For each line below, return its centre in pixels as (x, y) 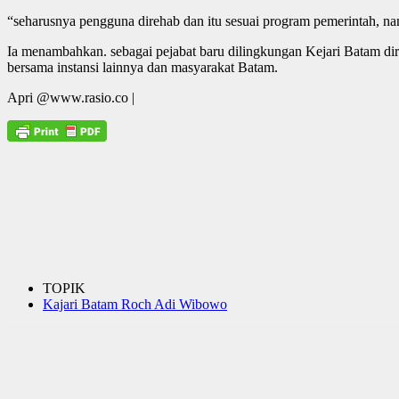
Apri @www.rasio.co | (71, 97)
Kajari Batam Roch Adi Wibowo (135, 304)
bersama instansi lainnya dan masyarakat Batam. (142, 67)
